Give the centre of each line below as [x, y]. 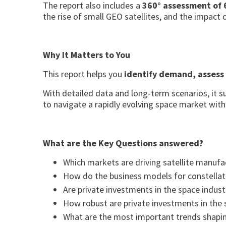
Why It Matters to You [86, 54]
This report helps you [83, 74]
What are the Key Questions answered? [124, 143]
